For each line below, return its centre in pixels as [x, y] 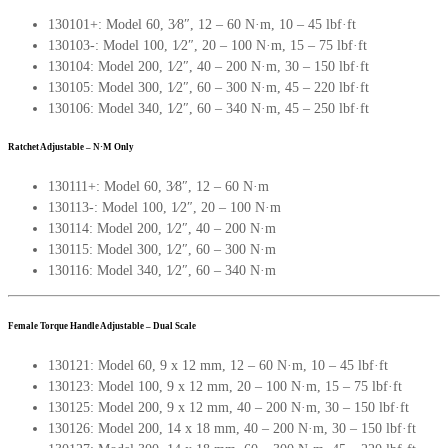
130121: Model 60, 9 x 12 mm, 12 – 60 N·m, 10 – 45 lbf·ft [218, 365]
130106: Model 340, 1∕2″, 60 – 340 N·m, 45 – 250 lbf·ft [208, 108]
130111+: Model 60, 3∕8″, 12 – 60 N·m [158, 187]
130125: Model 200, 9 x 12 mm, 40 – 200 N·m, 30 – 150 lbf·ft [228, 407]
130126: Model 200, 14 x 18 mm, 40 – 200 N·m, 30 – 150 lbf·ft [232, 428]
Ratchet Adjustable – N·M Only [71, 147]
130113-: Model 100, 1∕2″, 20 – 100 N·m [164, 208]
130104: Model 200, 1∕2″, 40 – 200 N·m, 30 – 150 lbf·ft [208, 66]
